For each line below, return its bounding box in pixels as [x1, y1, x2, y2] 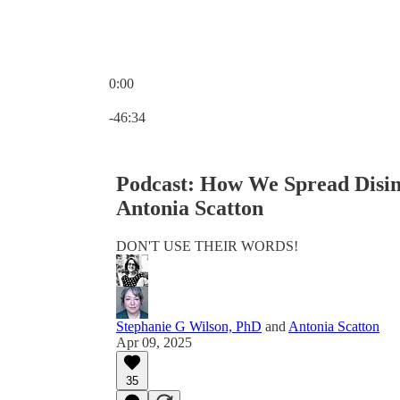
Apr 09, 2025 [116, 334, 192, 350]
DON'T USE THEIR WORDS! [116, 237, 298, 254]
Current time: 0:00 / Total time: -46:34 [108, 91, 321, 106]
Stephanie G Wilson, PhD [116, 318, 262, 334]
